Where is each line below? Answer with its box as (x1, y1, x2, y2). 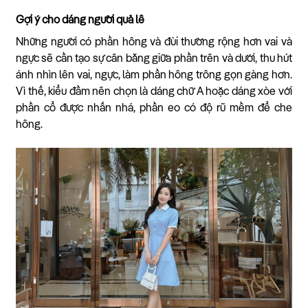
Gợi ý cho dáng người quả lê (16, 14, 144, 26)
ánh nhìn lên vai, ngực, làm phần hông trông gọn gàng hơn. (16, 69, 292, 81)
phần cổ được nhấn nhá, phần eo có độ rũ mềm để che (16, 102, 292, 114)
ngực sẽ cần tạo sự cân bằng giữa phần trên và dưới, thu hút (16, 53, 292, 65)
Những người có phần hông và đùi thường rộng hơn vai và (16, 36, 292, 48)
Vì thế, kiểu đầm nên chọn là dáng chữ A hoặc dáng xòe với (16, 86, 292, 98)
